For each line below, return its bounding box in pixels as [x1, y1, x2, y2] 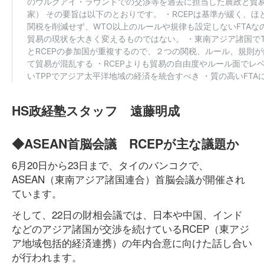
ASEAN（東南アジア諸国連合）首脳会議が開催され [12, 171, 245, 186]
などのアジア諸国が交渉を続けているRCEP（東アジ [12, 221, 249, 236]
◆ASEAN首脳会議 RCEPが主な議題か [12, 134, 239, 153]
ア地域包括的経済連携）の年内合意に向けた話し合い [12, 235, 252, 250]
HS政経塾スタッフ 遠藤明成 [12, 101, 180, 120]
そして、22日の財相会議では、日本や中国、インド [12, 207, 243, 222]
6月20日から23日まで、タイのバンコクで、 [12, 157, 209, 172]
